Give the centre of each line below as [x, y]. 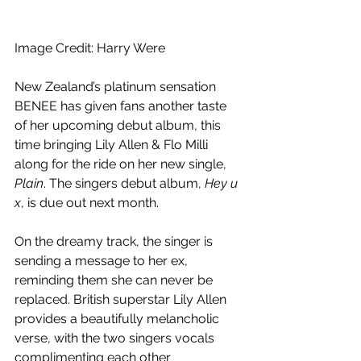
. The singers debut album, [124, 184]
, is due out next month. [90, 203]
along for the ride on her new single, [122, 164]
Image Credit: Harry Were [90, 48]
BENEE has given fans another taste [122, 106]
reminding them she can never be [115, 280]
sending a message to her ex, [103, 261]
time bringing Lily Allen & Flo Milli [113, 145]
